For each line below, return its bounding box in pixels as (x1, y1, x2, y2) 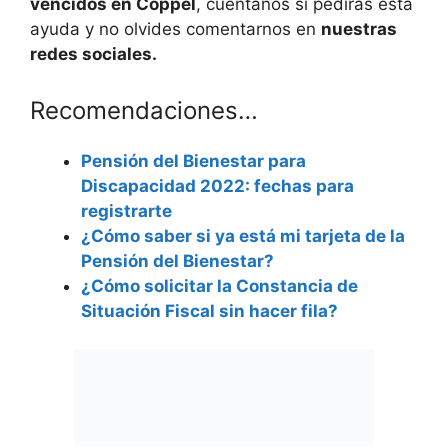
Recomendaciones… (30, 95, 258, 125)
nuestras (321, 19, 397, 40)
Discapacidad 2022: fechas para (81, 175, 354, 196)
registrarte (81, 200, 172, 221)
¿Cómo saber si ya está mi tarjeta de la (81, 225, 405, 246)
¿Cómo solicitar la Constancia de (81, 275, 358, 296)
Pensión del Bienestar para (81, 150, 306, 171)
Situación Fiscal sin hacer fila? (81, 300, 338, 321)
